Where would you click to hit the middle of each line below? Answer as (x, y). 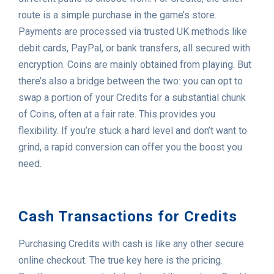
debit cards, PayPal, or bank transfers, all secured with (134, 48)
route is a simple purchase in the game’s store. (117, 15)
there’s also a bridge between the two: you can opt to (131, 81)
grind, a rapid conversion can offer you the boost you (130, 147)
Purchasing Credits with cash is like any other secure (131, 244)
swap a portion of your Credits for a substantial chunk (132, 98)
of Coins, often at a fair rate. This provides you (117, 114)
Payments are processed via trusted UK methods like (133, 32)
